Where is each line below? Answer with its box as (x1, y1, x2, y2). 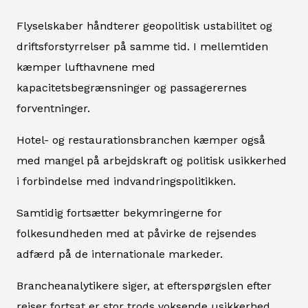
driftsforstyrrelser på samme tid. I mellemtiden (16, 39, 268, 53)
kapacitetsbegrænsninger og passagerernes (16, 80, 247, 94)
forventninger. (16, 101, 90, 115)
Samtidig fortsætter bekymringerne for (16, 206, 222, 219)
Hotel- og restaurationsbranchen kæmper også (16, 133, 265, 146)
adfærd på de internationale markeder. (16, 247, 223, 261)
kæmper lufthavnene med (16, 60, 155, 74)
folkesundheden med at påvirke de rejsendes (16, 226, 256, 240)
